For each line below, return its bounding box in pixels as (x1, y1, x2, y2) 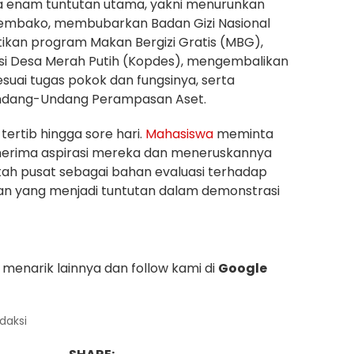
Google (218, 259, 267, 278)
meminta (213, 125, 273, 144)
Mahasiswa (145, 125, 213, 144)
